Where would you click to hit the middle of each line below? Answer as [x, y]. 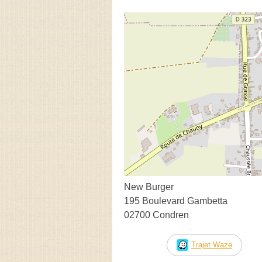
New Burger [149, 187]
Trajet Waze [211, 244]
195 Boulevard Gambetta [176, 201]
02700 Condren [156, 215]
